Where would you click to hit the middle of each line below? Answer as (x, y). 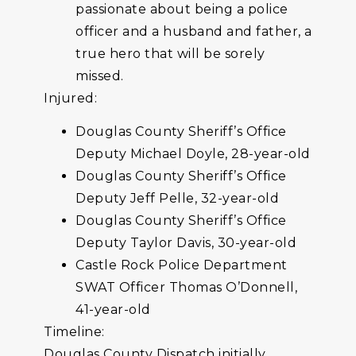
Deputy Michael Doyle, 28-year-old (193, 153)
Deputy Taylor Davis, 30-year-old (186, 242)
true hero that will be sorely (170, 53)
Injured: (70, 98)
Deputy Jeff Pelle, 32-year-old (177, 198)
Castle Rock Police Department (182, 265)
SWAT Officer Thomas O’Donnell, (186, 287)
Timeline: (74, 331)
